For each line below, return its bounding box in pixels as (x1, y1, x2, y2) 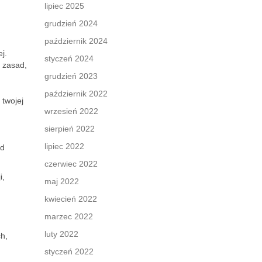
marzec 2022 (44, 212, 93, 221)
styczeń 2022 (44, 247, 94, 256)
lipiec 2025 (44, 1, 84, 11)
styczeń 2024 (44, 54, 94, 63)
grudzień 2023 (44, 71, 98, 81)
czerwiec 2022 (44, 159, 98, 168)
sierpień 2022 (44, 124, 95, 133)
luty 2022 (44, 229, 78, 239)
